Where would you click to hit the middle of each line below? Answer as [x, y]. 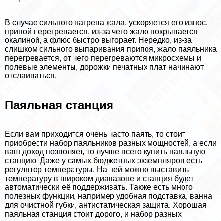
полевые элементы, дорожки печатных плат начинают [104, 67]
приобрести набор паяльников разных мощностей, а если [111, 143]
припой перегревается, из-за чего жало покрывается [101, 31]
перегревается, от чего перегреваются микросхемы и [103, 58]
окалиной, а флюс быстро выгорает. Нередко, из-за [98, 40]
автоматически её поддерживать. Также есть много [99, 187]
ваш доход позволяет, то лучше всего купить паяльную [105, 151]
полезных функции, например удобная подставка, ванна [109, 196]
